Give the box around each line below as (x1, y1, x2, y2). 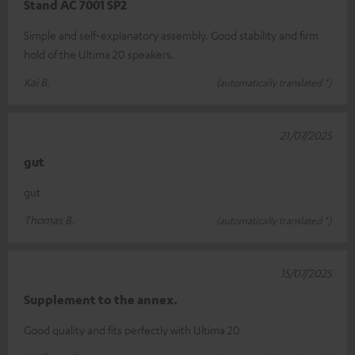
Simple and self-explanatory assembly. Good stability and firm (24, 28, 319, 42)
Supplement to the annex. (24, 292, 177, 307)
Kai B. (24, 74, 50, 89)
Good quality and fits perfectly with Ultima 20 (24, 323, 240, 337)
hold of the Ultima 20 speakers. (24, 47, 174, 61)
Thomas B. (24, 212, 74, 227)
